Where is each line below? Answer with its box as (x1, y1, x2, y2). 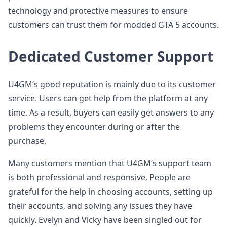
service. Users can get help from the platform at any (8, 93, 208, 104)
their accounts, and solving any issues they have (8, 200, 192, 211)
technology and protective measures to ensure (8, 5, 188, 16)
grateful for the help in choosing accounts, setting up (8, 186, 213, 197)
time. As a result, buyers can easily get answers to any (8, 107, 214, 118)
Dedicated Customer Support (8, 47, 213, 66)
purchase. (8, 135, 46, 146)
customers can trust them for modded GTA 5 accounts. (8, 19, 219, 30)
